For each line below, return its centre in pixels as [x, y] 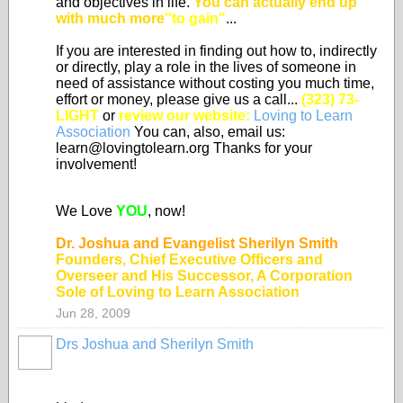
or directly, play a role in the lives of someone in [206, 67]
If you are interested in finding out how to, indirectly [216, 51]
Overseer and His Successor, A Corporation [204, 276]
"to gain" [195, 18]
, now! [166, 211]
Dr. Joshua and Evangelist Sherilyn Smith [197, 243]
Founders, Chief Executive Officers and [189, 260]
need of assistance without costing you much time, [215, 83]
